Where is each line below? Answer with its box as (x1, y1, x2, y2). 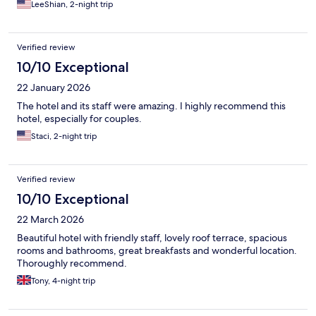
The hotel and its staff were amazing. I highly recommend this (17, 99, 286, 112)
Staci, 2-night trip (31, 130, 97, 142)
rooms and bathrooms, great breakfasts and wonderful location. (17, 243, 297, 257)
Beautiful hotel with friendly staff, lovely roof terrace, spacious (17, 231, 287, 244)
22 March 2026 (17, 212, 84, 226)
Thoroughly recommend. (17, 256, 127, 269)
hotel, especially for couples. (17, 111, 142, 125)
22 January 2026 (17, 80, 90, 94)
